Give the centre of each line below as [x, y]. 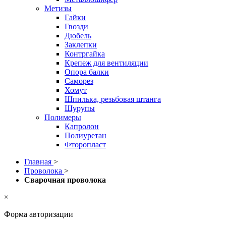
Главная [39, 162]
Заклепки [81, 45]
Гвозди [76, 26]
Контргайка [85, 54]
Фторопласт [85, 145]
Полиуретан [86, 135]
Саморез [79, 81]
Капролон [82, 126]
